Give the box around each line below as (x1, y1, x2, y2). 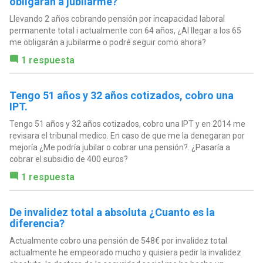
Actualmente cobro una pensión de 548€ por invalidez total (9, 235, 227, 245)
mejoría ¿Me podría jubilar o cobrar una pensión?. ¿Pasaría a (9, 142, 230, 152)
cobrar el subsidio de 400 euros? (9, 154, 128, 164)
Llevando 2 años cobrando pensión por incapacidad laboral (9, 14, 225, 23)
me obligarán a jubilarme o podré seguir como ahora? (9, 37, 206, 47)
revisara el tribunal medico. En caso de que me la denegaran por (9, 130, 245, 140)
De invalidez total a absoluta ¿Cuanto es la (9, 205, 215, 218)
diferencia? (9, 217, 65, 230)
